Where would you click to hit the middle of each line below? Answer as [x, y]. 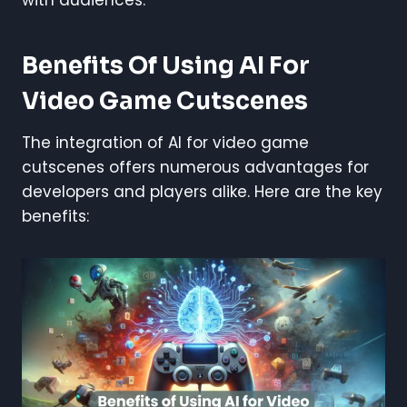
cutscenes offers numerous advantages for [195, 167]
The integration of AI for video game [165, 142]
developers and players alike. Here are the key [202, 191]
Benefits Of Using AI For [166, 65]
